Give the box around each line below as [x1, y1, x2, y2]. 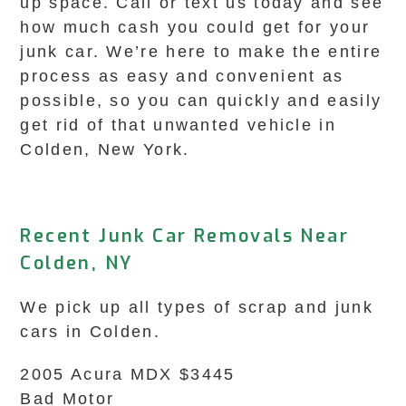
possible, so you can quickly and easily [20, 92, 382, 110]
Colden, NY [20, 251, 133, 275]
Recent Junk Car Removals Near [20, 224, 350, 248]
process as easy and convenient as [20, 67, 344, 85]
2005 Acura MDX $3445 [20, 365, 236, 383]
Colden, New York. [20, 140, 190, 159]
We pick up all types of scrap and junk [20, 298, 373, 316]
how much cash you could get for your [20, 18, 371, 36]
